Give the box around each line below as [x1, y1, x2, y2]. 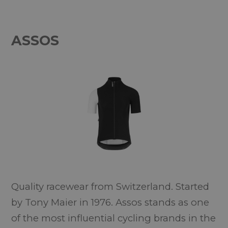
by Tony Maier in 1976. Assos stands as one [11, 196, 210, 208]
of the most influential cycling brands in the [11, 212, 216, 224]
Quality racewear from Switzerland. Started [11, 181, 210, 192]
